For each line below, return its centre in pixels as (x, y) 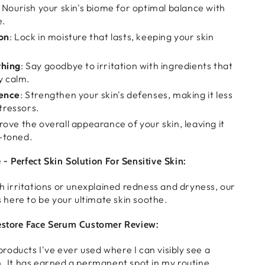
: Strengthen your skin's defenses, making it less (127, 94)
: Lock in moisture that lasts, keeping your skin (112, 36)
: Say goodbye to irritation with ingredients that (127, 65)
